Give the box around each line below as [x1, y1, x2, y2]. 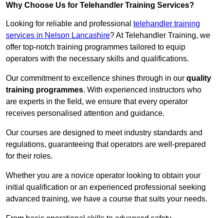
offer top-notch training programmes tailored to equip [6, 43, 185, 52]
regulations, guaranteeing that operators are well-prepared [6, 140, 206, 149]
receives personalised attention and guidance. [6, 109, 164, 118]
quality [186, 74, 211, 83]
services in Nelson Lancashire [6, 31, 110, 40]
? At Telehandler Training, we [110, 31, 210, 40]
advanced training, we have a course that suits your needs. [6, 195, 207, 203]
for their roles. [6, 152, 53, 161]
